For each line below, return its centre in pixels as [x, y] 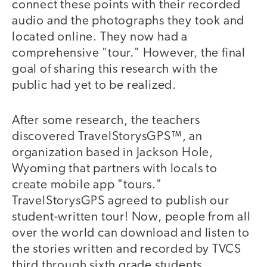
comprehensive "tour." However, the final [129, 54]
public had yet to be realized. [94, 86]
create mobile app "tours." [87, 185]
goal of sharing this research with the [115, 70]
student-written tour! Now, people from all [131, 217]
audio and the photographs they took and [128, 21]
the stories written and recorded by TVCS [127, 249]
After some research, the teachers [106, 120]
